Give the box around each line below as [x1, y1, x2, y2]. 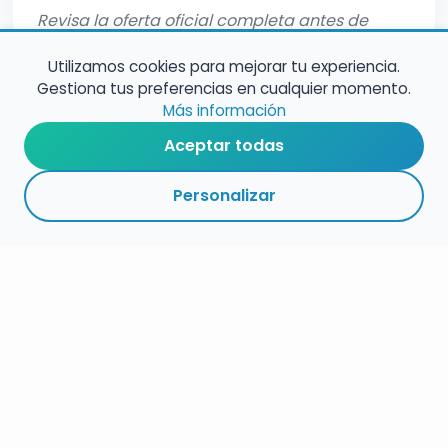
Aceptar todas [164, 134, 284, 157]
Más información [162, 100, 286, 121]
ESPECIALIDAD [190, 214, 258, 227]
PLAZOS [112, 214, 156, 228]
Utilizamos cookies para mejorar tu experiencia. [48, 56, 400, 77]
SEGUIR [383, 214, 424, 228]
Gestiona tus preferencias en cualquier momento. [37, 78, 411, 99]
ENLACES [288, 214, 339, 228]
